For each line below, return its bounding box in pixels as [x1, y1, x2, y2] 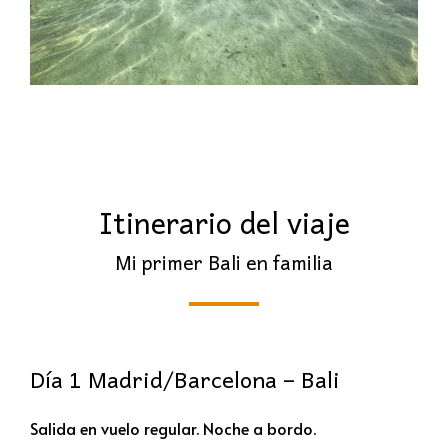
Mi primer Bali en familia [115, 245, 333, 278]
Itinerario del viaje [98, 198, 350, 245]
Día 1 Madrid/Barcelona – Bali [30, 360, 340, 397]
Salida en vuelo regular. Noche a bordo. [30, 416, 316, 439]
